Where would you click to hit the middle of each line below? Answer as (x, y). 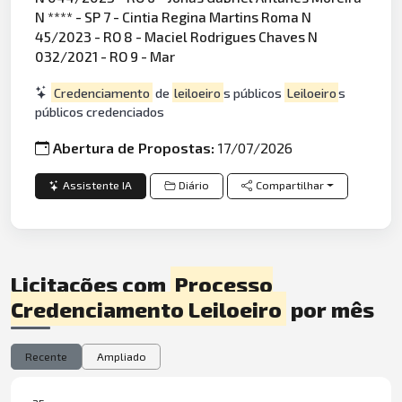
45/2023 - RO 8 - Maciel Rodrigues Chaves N (177, 37)
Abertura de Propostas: (136, 148)
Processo (223, 284)
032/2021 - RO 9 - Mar (105, 57)
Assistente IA (98, 186)
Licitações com (91, 284)
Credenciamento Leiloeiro (146, 309)
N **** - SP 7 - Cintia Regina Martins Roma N (174, 17)
